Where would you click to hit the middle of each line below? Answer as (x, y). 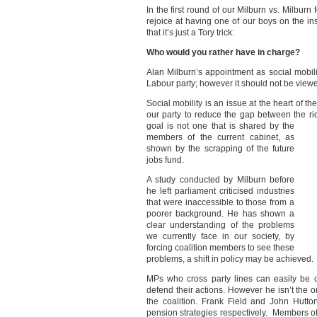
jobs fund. (165, 160)
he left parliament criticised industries (220, 191)
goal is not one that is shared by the (220, 126)
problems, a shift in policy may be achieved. (230, 259)
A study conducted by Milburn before (220, 180)
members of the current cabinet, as (220, 137)
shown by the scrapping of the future (220, 149)
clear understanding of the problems (220, 225)
